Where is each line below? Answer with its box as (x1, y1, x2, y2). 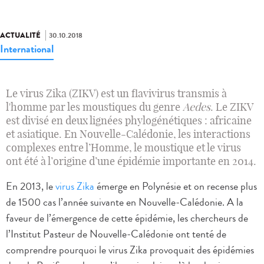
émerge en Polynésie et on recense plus (94, 179, 257, 194)
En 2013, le (6, 179, 55, 194)
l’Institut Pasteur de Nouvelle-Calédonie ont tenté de (6, 226, 226, 242)
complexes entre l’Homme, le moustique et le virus (6, 141, 241, 155)
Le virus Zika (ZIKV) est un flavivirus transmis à (6, 87, 227, 101)
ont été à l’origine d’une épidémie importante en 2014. (6, 154, 256, 169)
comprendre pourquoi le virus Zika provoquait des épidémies (6, 242, 254, 258)
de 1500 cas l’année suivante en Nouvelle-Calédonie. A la (6, 194, 243, 210)
